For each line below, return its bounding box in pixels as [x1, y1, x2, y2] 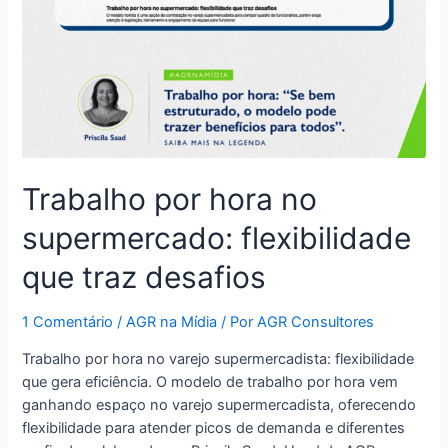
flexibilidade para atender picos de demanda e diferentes [22, 418, 406, 437]
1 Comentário [22, 313, 114, 332]
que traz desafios [22, 259, 267, 296]
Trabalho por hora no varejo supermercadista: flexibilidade [22, 349, 415, 368]
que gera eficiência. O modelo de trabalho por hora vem [22, 372, 399, 391]
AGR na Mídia [126, 313, 218, 332]
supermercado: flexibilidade [22, 220, 412, 257]
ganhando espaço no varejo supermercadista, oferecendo [22, 395, 417, 414]
